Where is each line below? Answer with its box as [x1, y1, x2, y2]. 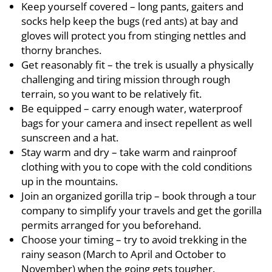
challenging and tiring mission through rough [21, 72, 230, 86]
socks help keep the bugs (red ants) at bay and [21, 14, 238, 28]
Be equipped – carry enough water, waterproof [21, 101, 242, 115]
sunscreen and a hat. [21, 131, 118, 144]
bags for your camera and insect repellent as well [21, 116, 252, 130]
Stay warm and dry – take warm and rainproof [21, 145, 237, 159]
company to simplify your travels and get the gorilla [21, 203, 262, 217]
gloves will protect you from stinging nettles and [21, 29, 246, 42]
